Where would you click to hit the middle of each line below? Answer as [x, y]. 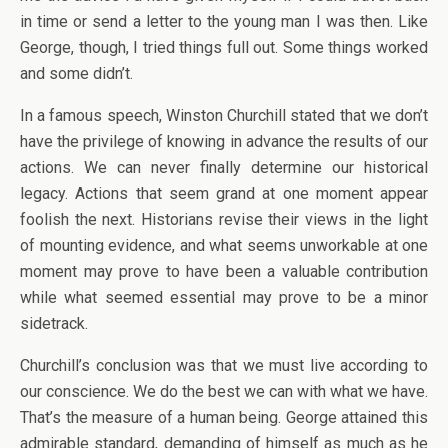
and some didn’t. [76, 73]
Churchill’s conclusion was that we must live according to [224, 365]
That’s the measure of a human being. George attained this [224, 417]
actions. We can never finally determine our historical [224, 167]
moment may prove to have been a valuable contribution [224, 271]
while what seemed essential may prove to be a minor [224, 297]
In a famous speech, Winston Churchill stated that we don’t [224, 115]
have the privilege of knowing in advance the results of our [224, 141]
